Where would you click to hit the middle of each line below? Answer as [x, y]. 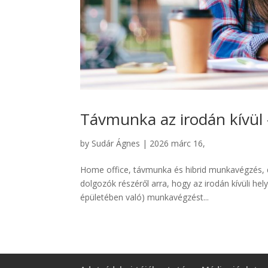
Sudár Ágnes [116, 144]
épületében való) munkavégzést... [145, 197]
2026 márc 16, [178, 144]
